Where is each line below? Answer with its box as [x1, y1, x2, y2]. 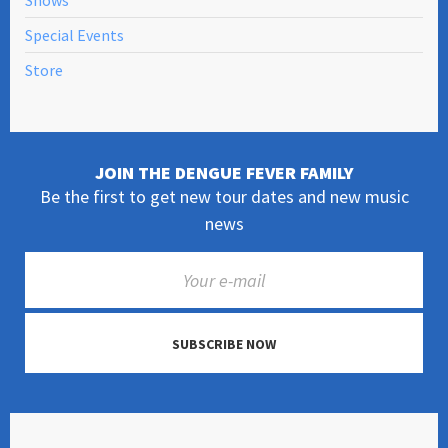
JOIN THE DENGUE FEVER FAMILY [94, 161, 354, 184]
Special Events [25, 25, 124, 45]
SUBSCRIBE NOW [172, 334, 276, 353]
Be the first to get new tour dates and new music [39, 185, 409, 208]
